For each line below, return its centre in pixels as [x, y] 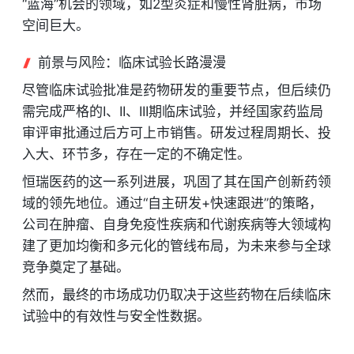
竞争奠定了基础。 [76, 267]
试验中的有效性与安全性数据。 [116, 316]
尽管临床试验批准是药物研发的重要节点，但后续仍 [177, 90]
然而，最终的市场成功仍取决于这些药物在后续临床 [177, 295]
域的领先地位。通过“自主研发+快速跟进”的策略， [172, 203]
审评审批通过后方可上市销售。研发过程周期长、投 [177, 133]
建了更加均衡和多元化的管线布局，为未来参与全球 [177, 246]
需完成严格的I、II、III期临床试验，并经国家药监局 [173, 111]
